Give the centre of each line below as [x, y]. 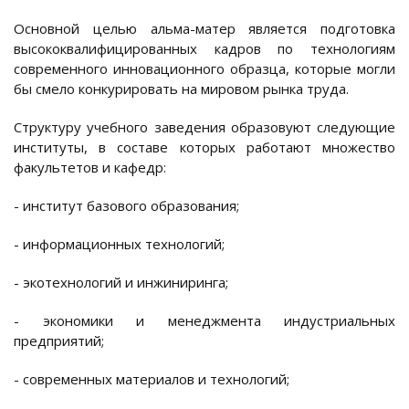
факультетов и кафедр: [90, 168]
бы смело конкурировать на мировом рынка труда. [181, 89]
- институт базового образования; [126, 206]
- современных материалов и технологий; [152, 379]
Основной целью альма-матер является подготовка [204, 29]
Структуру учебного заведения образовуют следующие [204, 127]
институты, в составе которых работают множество [204, 147]
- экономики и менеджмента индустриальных [204, 321]
